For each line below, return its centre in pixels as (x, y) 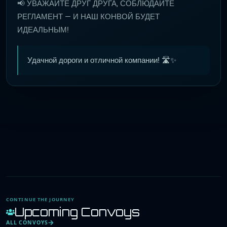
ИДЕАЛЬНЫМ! (43, 30)
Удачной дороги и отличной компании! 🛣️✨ (102, 60)
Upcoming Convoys (78, 212)
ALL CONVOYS (27, 222)
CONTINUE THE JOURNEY (41, 199)
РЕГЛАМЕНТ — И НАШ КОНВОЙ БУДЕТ (88, 17)
